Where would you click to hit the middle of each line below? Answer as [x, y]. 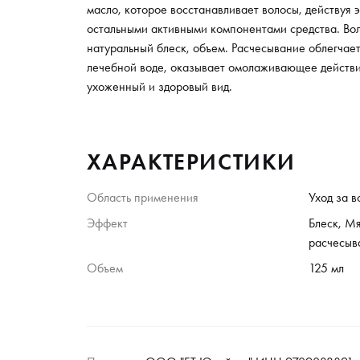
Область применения [143, 197]
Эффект [107, 223]
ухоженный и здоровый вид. [160, 86]
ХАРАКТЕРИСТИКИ [191, 162]
